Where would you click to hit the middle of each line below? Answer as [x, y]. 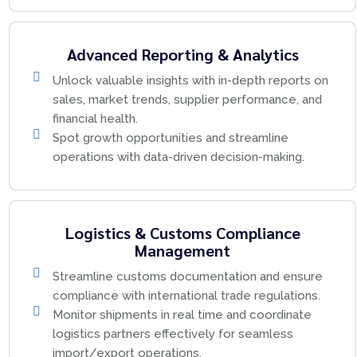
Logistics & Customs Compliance [182, 233]
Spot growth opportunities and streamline [171, 138]
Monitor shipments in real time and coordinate [182, 315]
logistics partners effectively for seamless [173, 334]
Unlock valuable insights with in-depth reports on [190, 80]
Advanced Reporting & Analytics [182, 54]
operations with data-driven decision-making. [178, 157]
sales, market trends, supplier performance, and [187, 100]
